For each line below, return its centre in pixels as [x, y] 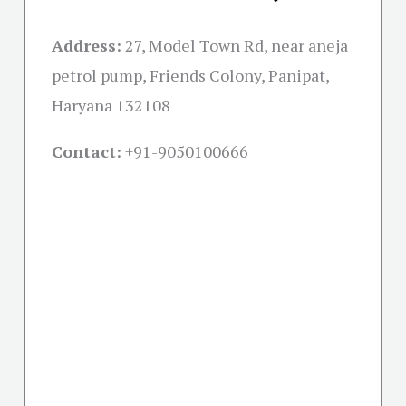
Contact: [87, 152]
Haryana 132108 [111, 106]
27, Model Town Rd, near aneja [237, 46]
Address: [87, 46]
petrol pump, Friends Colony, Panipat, [190, 76]
